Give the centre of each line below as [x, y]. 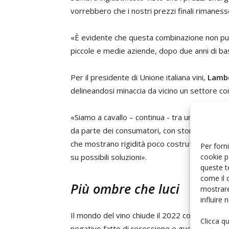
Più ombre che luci [125, 189]
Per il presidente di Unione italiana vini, [139, 77]
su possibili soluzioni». [109, 157]
